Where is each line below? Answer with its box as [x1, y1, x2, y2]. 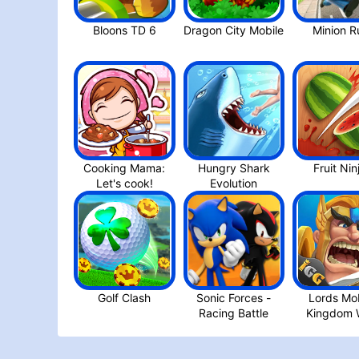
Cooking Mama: [83, 161, 166, 175]
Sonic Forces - [196, 291, 272, 305]
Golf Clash [98, 291, 151, 305]
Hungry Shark [197, 161, 270, 175]
